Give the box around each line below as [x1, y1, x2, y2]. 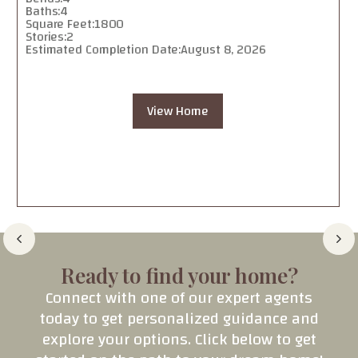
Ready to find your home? [60, 261, 298, 289]
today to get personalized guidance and [39, 304, 319, 333]
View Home [147, 99, 209, 123]
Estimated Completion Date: [26, 38, 181, 62]
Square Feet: [26, 12, 94, 36]
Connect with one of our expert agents [46, 283, 312, 312]
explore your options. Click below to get [42, 324, 316, 354]
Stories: [26, 25, 67, 49]
